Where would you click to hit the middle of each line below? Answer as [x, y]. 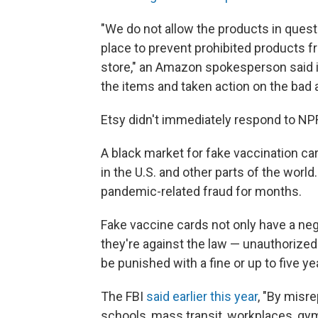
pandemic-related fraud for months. [201, 191]
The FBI [124, 296]
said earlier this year [202, 296]
